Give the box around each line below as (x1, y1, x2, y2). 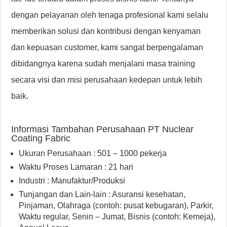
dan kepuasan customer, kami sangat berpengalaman (11, 43, 204, 52)
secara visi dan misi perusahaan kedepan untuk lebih (11, 75, 203, 85)
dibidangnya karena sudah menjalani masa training (11, 59, 196, 68)
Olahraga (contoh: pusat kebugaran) (57, 201, 187, 210)
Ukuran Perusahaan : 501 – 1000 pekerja (19, 149, 167, 158)
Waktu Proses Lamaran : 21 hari (19, 163, 134, 172)
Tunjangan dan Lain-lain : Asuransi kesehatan (19, 190, 184, 199)
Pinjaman (19, 201, 54, 210)
